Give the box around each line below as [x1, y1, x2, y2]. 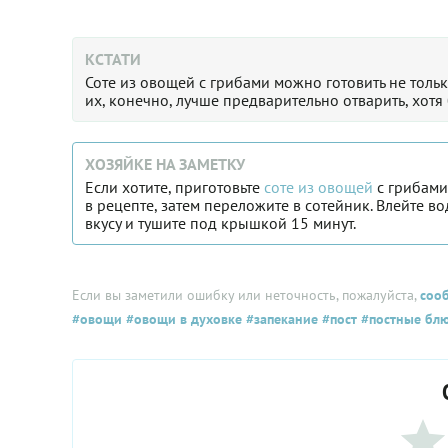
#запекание [242, 310, 318, 328]
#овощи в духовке [122, 310, 242, 328]
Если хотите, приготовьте [85, 177, 260, 197]
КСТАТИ [85, 49, 141, 69]
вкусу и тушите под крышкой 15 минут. [85, 213, 356, 233]
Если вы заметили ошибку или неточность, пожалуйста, [72, 286, 420, 304]
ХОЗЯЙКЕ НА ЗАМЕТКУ [85, 154, 245, 174]
